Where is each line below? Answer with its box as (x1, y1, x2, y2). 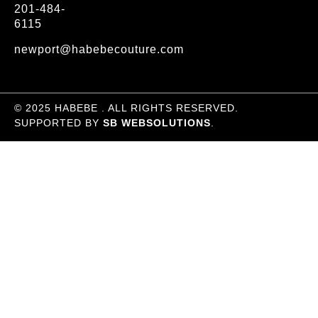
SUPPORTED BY (14, 117, 99, 129)
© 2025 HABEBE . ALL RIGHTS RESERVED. (14, 102, 238, 114)
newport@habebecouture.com (14, 43, 184, 56)
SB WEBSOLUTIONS (103, 117, 211, 129)
